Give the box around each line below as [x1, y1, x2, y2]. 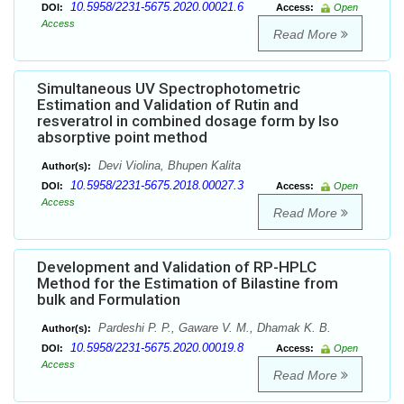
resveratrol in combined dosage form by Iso [37, 112, 339, 131]
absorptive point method [37, 128, 207, 147]
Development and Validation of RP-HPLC [37, 258, 317, 277]
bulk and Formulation [37, 290, 180, 309]
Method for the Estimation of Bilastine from [37, 274, 338, 293]
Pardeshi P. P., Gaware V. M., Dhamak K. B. [95, 321, 331, 335]
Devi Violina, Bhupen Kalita [95, 159, 241, 173]
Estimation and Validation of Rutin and [37, 96, 298, 115]
